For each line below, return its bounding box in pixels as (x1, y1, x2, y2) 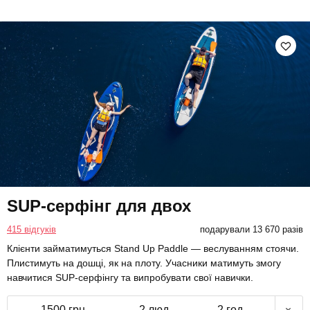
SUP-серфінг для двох (7, 196, 191, 215)
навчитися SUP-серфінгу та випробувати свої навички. (7, 271, 253, 283)
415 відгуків (7, 224, 56, 235)
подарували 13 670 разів (199, 224, 303, 235)
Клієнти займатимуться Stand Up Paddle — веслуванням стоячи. (7, 242, 299, 254)
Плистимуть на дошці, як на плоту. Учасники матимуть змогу (7, 257, 281, 268)
